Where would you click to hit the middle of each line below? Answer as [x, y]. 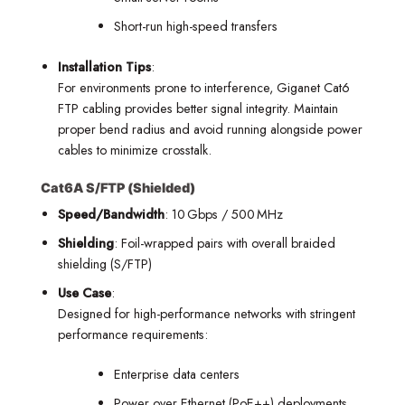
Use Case [84, 292]
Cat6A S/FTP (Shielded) [118, 188]
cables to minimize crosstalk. [134, 150]
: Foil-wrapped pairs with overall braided [224, 244]
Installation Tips [104, 66]
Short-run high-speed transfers [195, 26]
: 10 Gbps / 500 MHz [223, 215]
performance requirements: [132, 334]
